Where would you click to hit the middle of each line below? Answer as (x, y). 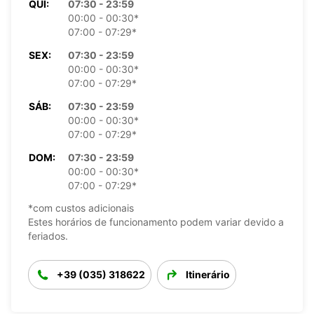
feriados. (48, 235)
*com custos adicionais (81, 207)
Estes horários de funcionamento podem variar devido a (156, 221)
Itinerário (208, 274)
